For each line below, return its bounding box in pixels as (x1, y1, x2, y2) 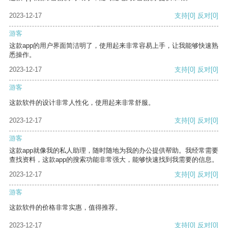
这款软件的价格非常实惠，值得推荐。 (9, 204, 122, 212)
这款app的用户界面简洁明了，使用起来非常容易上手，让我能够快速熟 (9, 42, 218, 50)
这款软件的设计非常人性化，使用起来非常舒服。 (9, 99, 155, 107)
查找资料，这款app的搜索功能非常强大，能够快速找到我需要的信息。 (9, 156, 218, 164)
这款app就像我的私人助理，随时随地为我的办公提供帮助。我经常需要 (9, 147, 218, 155)
